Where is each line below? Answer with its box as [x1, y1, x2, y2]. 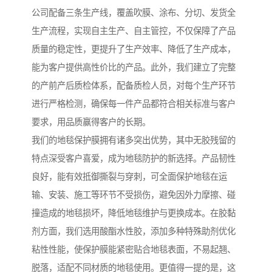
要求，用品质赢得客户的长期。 [32, 117, 151, 127]
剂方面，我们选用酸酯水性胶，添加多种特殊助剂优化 [32, 226, 236, 237]
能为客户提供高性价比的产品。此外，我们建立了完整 [32, 63, 236, 73]
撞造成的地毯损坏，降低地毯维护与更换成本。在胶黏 [32, 208, 236, 219]
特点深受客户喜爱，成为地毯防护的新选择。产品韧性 [32, 154, 236, 164]
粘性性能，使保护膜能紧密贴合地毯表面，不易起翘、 [32, 245, 236, 255]
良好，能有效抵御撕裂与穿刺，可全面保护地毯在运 [32, 172, 227, 182]
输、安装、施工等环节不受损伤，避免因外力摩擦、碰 [32, 190, 236, 200]
